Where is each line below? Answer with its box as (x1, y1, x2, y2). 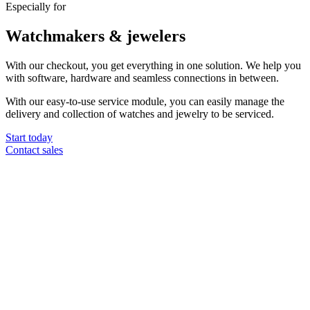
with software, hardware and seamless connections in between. (6, 72, 279, 84)
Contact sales (6, 144, 63, 156)
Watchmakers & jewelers (6, 27, 185, 46)
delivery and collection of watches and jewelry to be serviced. (6, 108, 274, 120)
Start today (6, 131, 53, 144)
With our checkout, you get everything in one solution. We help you (6, 60, 301, 72)
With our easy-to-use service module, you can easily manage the (6, 95, 284, 108)
